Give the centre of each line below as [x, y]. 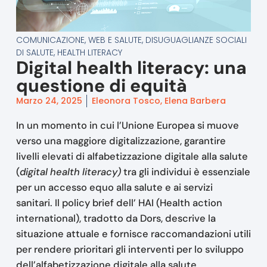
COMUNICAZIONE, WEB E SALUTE [79, 40]
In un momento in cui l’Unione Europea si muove [127, 125]
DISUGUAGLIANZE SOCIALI [196, 40]
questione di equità [101, 86]
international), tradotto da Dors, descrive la [116, 218]
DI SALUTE [35, 53]
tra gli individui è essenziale [185, 172]
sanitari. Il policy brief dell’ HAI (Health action [119, 203]
